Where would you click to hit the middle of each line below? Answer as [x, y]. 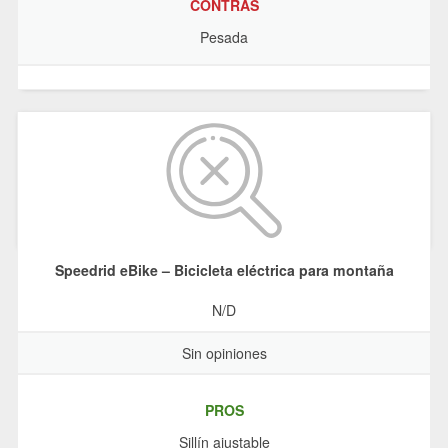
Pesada [224, 36]
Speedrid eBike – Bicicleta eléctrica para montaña [224, 269]
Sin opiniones [224, 352]
